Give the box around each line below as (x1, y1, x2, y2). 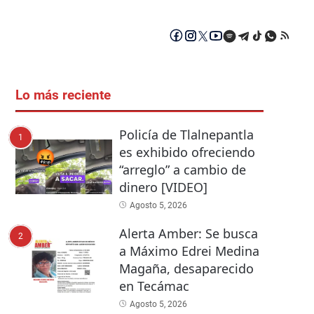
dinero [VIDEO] (118, 179, 207, 196)
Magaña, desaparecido (118, 260, 254, 278)
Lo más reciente (15, 88, 111, 104)
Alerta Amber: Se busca (118, 225, 258, 243)
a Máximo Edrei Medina (118, 243, 259, 260)
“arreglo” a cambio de (118, 161, 246, 179)
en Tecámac (118, 278, 189, 295)
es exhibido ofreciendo (118, 144, 255, 161)
